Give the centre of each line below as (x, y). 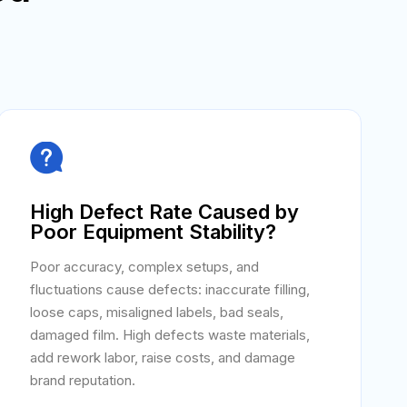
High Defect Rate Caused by (164, 212)
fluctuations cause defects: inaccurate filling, (169, 289)
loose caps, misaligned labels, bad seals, (156, 312)
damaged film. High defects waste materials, (169, 335)
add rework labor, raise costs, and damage (162, 357)
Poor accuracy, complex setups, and (144, 267)
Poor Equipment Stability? (153, 232)
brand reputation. (82, 380)
